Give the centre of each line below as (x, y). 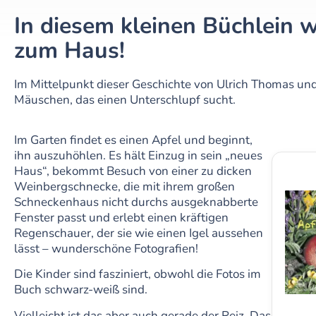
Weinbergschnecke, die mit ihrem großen (124, 186)
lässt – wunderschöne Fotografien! (106, 248)
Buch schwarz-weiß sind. (81, 290)
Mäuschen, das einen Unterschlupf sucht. (125, 99)
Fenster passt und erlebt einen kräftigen (121, 217)
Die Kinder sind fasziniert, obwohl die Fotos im (138, 274)
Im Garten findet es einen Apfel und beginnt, (133, 140)
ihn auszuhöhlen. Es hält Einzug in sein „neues (138, 155)
